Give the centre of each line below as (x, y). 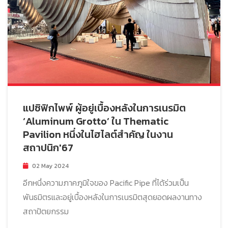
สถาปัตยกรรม (46, 211)
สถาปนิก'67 (48, 147)
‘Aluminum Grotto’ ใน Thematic (96, 121)
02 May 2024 (50, 166)
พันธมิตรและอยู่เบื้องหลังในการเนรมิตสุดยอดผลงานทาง (112, 197)
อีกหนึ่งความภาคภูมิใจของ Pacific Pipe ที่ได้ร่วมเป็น (106, 182)
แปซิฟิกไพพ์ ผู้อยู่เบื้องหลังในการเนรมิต (104, 108)
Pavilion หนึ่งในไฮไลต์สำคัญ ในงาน (98, 134)
